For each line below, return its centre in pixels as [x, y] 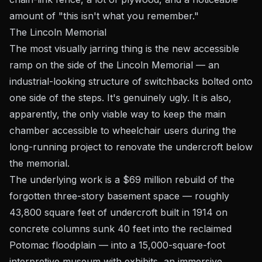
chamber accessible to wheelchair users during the [123, 130]
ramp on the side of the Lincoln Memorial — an [114, 65]
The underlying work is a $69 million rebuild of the [122, 180]
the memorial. [39, 163]
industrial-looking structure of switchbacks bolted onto [131, 81]
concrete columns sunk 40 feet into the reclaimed [120, 229]
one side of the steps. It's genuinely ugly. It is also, [120, 98]
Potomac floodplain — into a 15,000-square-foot [117, 245]
